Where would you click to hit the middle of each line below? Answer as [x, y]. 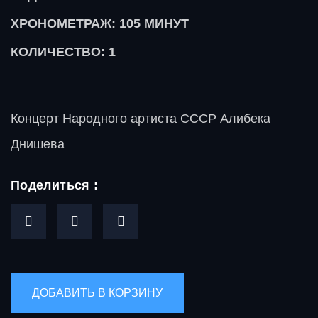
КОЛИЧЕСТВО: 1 [63, 52]
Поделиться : [55, 185]
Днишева [38, 144]
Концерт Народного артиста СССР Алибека [141, 119]
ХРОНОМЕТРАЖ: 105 [77, 23]
